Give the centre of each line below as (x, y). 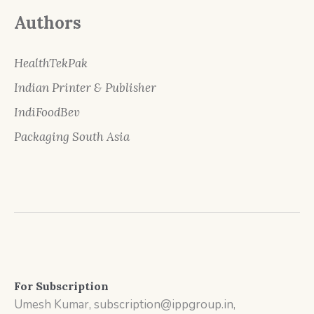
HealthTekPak (51, 63)
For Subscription (62, 286)
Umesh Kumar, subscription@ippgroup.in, (125, 305)
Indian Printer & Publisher (85, 88)
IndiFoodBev (47, 112)
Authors (48, 23)
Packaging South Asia (72, 137)
